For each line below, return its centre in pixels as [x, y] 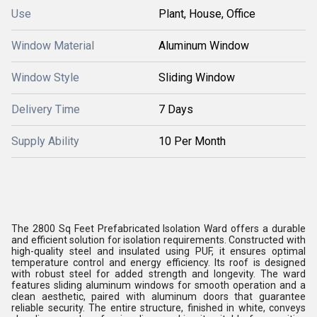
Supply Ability [45, 141]
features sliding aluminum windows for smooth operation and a [158, 285]
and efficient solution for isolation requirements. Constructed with [158, 240]
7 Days [176, 109]
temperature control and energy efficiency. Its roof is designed [158, 263]
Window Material [53, 46]
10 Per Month [192, 141]
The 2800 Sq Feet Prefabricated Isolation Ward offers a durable [158, 229]
